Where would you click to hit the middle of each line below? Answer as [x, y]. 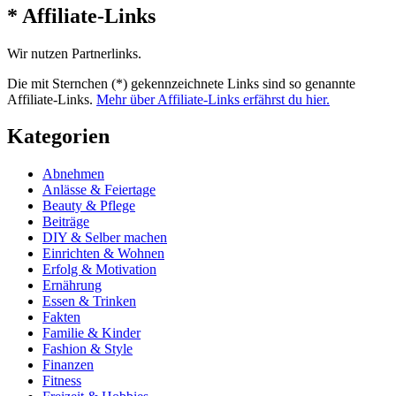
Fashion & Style [88, 349]
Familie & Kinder [91, 333]
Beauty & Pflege [89, 206]
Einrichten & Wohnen [103, 254]
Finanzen [68, 365]
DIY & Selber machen [105, 238]
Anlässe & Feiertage [99, 190]
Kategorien [58, 137]
